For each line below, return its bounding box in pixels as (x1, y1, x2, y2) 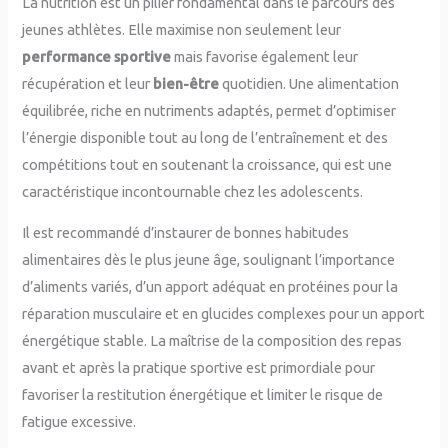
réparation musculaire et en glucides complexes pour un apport (22, 305, 426, 323)
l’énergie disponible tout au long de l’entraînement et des (22, 128, 389, 146)
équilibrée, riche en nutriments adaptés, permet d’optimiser (22, 101, 397, 119)
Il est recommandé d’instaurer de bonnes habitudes (22, 224, 350, 242)
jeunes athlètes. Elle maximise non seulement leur (22, 20, 342, 38)
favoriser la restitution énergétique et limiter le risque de (22, 386, 384, 404)
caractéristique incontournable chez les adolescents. (22, 182, 364, 200)
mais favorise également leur (171, 47, 359, 65)
